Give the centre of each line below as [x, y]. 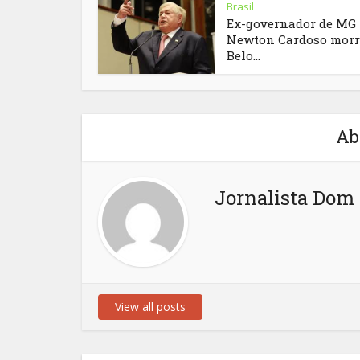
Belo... [243, 56]
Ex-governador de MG [291, 24]
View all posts [150, 307]
